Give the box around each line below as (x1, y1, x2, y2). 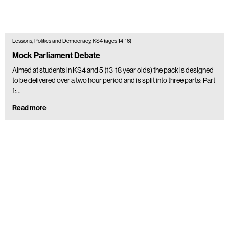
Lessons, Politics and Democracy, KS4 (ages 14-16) (12, 37, 131, 44)
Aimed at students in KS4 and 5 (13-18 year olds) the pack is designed (12, 65, 214, 74)
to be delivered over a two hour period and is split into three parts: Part (12, 76, 215, 84)
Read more (12, 103, 47, 112)
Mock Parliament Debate (12, 50, 100, 60)
